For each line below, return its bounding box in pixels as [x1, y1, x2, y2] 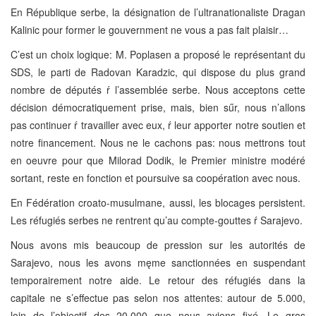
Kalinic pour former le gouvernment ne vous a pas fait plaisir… [11, 22, 288, 37]
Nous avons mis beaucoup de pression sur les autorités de [11, 237, 305, 252]
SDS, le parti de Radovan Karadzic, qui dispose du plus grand [11, 64, 305, 79]
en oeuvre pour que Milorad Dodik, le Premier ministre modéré [11, 152, 305, 167]
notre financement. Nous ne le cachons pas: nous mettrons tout [11, 135, 305, 150]
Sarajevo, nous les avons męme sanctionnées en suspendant [11, 255, 305, 269]
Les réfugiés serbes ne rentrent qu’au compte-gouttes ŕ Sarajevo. [11, 212, 303, 227]
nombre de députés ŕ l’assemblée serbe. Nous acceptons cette [11, 82, 305, 97]
